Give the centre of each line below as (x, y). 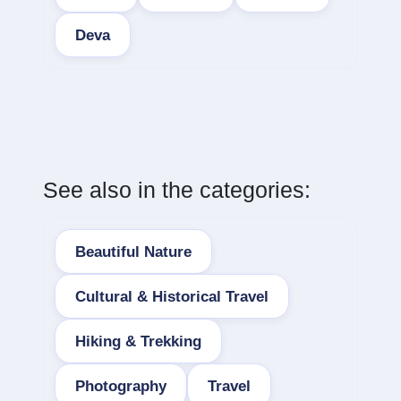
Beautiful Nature (133, 252)
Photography (121, 386)
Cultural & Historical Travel (172, 296)
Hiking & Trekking (138, 341)
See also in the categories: (177, 190)
